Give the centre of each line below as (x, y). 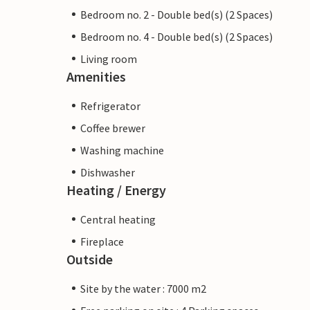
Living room (109, 58)
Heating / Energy (116, 190)
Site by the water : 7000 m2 (143, 288)
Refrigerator (110, 106)
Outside (90, 259)
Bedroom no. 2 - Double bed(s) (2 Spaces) (176, 14)
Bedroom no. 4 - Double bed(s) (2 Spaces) (176, 36)
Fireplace (102, 241)
